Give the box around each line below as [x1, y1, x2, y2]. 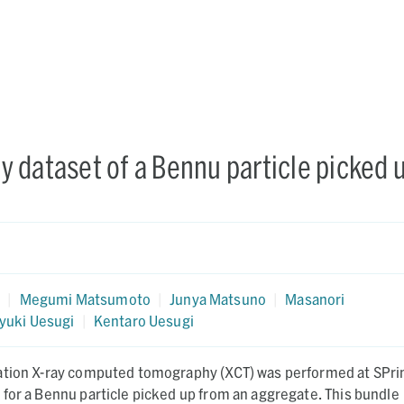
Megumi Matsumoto [19, 290, 151, 308]
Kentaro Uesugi [93, 312, 194, 329]
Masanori [285, 290, 345, 308]
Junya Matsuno [170, 290, 267, 308]
